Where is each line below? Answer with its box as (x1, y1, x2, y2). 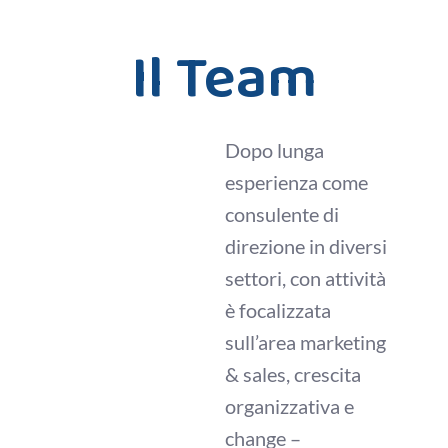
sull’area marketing (225, 330, 386, 354)
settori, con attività (225, 266, 386, 290)
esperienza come (225, 170, 368, 194)
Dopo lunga (225, 138, 324, 162)
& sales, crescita (225, 362, 361, 386)
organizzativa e (225, 394, 354, 418)
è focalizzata (225, 298, 331, 322)
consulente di (225, 202, 339, 226)
